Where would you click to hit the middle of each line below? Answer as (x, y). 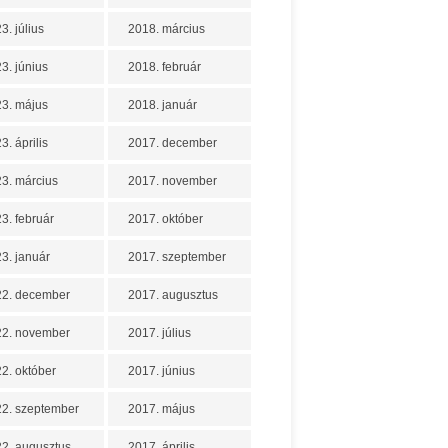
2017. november (172, 181)
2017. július (159, 333)
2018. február (164, 67)
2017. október (165, 219)
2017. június (161, 371)
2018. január (162, 105)
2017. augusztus (173, 295)
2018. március (166, 29)
